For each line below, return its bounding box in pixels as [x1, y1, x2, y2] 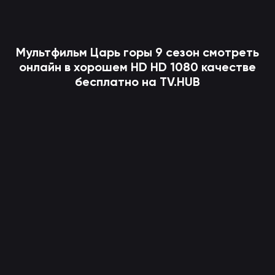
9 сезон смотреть [152, 44, 259, 60]
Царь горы [90, 44, 152, 60]
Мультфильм [16, 44, 90, 60]
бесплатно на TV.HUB [75, 74, 200, 89]
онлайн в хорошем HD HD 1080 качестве [19, 59, 256, 74]
